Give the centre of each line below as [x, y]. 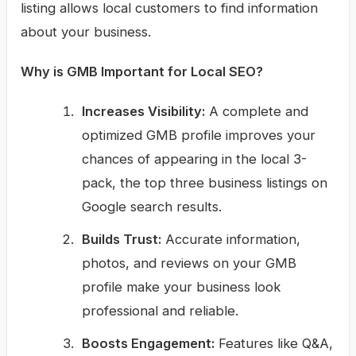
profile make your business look [182, 286]
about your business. [85, 31]
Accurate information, [231, 239]
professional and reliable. [161, 310]
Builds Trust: [122, 239]
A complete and [257, 111]
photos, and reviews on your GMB [190, 263]
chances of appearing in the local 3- [195, 159]
